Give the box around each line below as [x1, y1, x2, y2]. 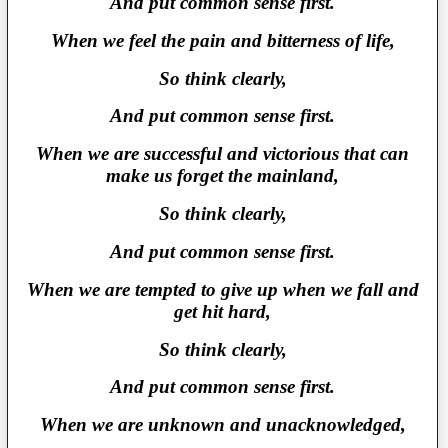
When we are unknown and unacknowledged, [39, 414, 406, 436]
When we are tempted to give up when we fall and [26, 278, 419, 300]
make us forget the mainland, [106, 165, 340, 187]
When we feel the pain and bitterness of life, [50, 29, 395, 51]
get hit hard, [174, 300, 272, 322]
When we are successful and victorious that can [36, 143, 410, 165]
